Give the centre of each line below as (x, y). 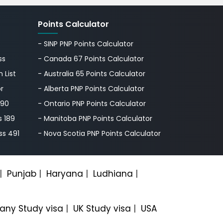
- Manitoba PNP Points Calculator (95, 118)
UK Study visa (102, 208)
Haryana (65, 173)
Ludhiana (113, 173)
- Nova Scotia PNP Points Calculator (99, 133)
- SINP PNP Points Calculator (86, 44)
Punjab (22, 173)
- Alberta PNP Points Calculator (91, 88)
